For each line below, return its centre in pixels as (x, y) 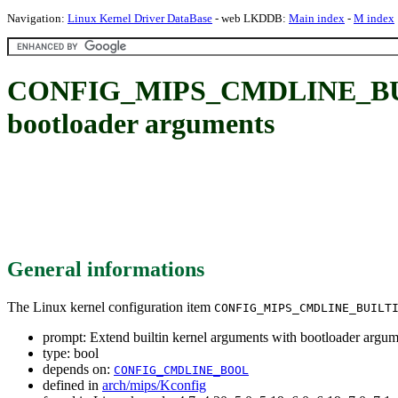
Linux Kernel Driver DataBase (140, 18)
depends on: (78, 369)
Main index (317, 18)
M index (374, 18)
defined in (72, 385)
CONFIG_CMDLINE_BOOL (181, 370)
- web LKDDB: (251, 18)
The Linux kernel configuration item (111, 306)
